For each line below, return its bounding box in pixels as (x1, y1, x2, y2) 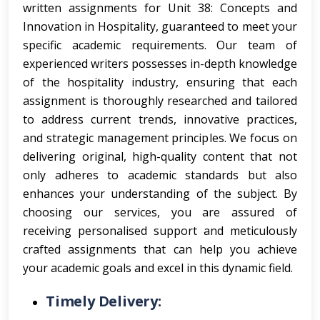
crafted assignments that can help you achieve (23, 241, 297, 257)
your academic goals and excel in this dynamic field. (23, 260, 293, 276)
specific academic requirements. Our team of (23, 37, 297, 53)
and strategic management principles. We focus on (23, 130, 297, 146)
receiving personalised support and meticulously (23, 223, 297, 239)
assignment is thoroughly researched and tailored (23, 93, 297, 109)
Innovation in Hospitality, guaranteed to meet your (23, 19, 297, 34)
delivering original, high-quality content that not (23, 149, 297, 164)
